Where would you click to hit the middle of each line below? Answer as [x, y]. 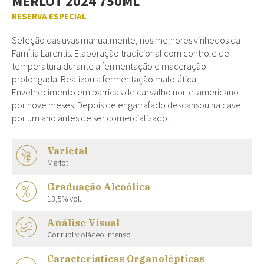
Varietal [67, 151]
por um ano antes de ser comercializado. [90, 118]
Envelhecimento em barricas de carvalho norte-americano [125, 92]
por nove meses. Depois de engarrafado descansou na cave [126, 105]
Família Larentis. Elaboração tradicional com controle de [121, 53]
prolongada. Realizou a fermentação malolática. [105, 79]
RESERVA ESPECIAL [49, 16]
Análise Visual [83, 222]
